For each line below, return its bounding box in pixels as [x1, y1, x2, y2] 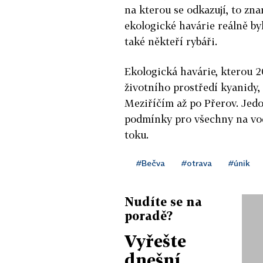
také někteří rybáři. [124, 35, 217, 48]
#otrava [181, 157, 212, 168]
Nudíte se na [124, 194, 202, 208]
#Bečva [136, 157, 165, 168]
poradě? [124, 208, 173, 222]
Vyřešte [124, 231, 186, 251]
